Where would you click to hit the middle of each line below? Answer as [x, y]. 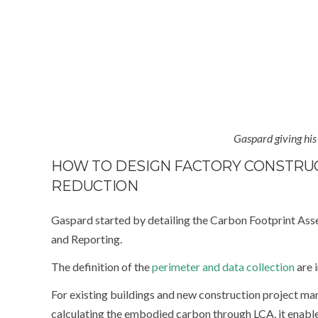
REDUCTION [95, 186]
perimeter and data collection [223, 267]
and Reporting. [87, 239]
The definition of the [102, 267]
